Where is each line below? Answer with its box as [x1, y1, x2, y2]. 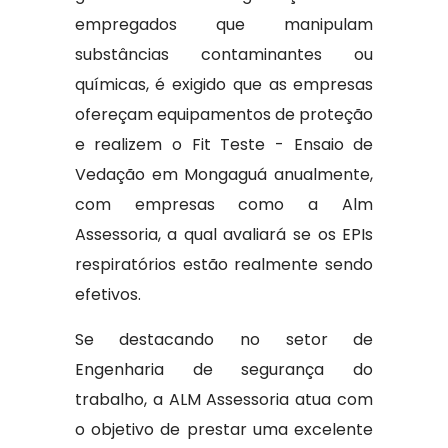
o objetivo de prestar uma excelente [74, 418, 374, 441]
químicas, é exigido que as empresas [74, 73, 374, 96]
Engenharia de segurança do [74, 358, 374, 381]
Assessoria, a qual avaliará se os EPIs [74, 223, 374, 246]
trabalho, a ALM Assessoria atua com [74, 388, 374, 411]
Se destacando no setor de [74, 328, 374, 351]
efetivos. [74, 283, 141, 306]
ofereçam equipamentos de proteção [74, 103, 374, 126]
